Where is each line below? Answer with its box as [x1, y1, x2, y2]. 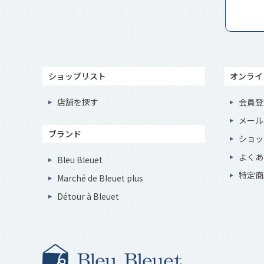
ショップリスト [48, 70, 106, 82]
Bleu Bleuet [57, 154, 103, 166]
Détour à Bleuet [57, 190, 119, 202]
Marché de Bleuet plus [57, 172, 143, 184]
